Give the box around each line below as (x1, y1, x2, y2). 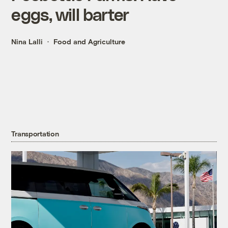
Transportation (11, 129, 59, 138)
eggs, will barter (11, 4, 129, 24)
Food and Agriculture (53, 37, 126, 46)
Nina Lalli (11, 37, 43, 46)
